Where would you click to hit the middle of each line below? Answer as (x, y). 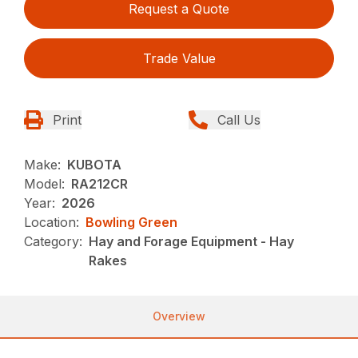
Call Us (239, 119)
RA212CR (100, 183)
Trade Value (179, 58)
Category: (54, 241)
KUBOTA (95, 164)
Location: (52, 222)
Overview (179, 316)
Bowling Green (132, 222)
